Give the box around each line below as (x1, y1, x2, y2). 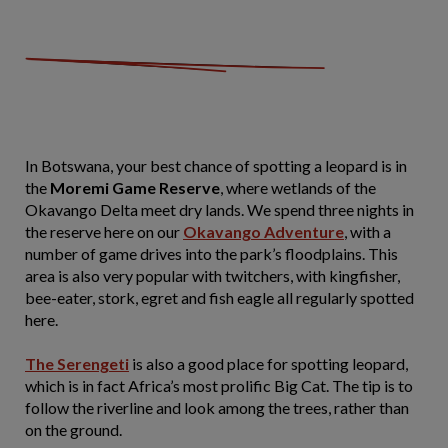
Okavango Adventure (183, 222, 344, 241)
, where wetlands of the (220, 178, 376, 197)
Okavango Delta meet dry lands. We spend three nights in (25, 200, 414, 219)
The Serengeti (25, 354, 129, 373)
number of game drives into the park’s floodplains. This (25, 244, 398, 263)
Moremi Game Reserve (50, 178, 220, 197)
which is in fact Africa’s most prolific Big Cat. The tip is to (25, 376, 413, 395)
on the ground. (25, 420, 122, 439)
